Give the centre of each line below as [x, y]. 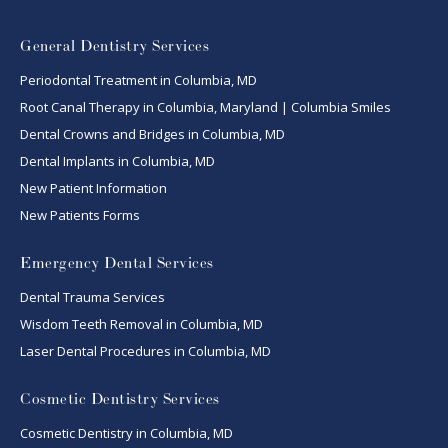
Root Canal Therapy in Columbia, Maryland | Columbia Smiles [205, 107]
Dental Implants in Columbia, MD [117, 161]
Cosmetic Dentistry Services [120, 400]
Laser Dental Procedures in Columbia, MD [145, 351]
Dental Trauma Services [92, 297]
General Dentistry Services [114, 47]
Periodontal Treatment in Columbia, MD [138, 80]
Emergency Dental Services [117, 264]
